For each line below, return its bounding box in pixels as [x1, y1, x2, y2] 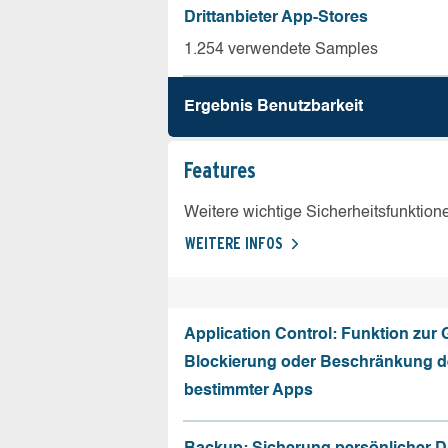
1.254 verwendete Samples [184, 41, 378, 58]
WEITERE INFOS [185, 233, 283, 253]
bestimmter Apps [184, 382, 313, 399]
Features [184, 156, 256, 183]
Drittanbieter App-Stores [184, 9, 368, 26]
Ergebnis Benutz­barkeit [184, 98, 363, 115]
